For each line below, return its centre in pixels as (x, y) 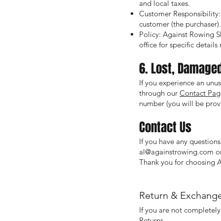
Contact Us (165, 127)
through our (159, 93)
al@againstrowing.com (176, 152)
